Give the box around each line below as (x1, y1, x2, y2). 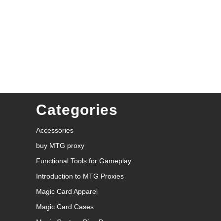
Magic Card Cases (36, 202, 94, 211)
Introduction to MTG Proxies (36, 172, 124, 180)
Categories (36, 101, 118, 118)
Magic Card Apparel (36, 187, 98, 195)
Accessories (36, 126, 74, 134)
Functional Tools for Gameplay (36, 156, 131, 165)
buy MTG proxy (36, 141, 84, 149)
